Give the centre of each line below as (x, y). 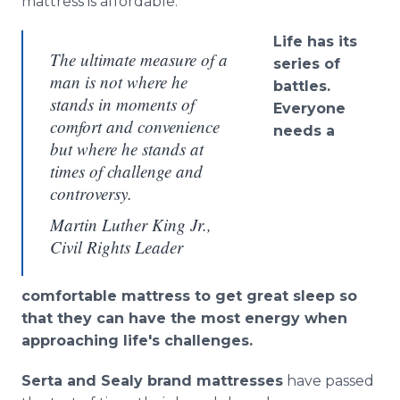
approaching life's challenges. (137, 341)
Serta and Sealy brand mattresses (152, 381)
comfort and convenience (135, 126)
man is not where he (119, 82)
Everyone (309, 108)
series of (307, 64)
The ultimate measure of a (139, 59)
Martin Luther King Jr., (131, 225)
